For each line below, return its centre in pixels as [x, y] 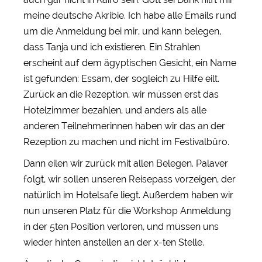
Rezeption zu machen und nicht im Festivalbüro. [126, 142]
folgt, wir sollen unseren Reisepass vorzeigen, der [130, 179]
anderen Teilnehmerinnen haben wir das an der [124, 126]
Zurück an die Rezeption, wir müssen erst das [121, 94]
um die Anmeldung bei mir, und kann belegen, [122, 31]
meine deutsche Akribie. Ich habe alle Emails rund [130, 15]
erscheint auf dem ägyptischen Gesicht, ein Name [130, 63]
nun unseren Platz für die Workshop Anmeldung [127, 211]
